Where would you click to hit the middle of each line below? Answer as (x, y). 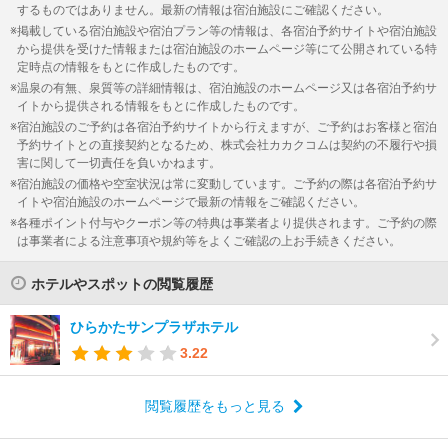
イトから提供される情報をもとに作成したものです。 (161, 105)
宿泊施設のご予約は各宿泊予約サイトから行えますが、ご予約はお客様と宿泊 (227, 126)
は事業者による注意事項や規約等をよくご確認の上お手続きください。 (209, 240)
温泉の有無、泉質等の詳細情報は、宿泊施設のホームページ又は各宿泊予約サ (227, 87)
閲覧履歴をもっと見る (214, 405)
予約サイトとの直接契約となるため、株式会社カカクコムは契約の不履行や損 (227, 144)
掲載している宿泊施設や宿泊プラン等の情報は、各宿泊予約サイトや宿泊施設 (227, 30)
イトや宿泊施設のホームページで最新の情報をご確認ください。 (191, 201)
